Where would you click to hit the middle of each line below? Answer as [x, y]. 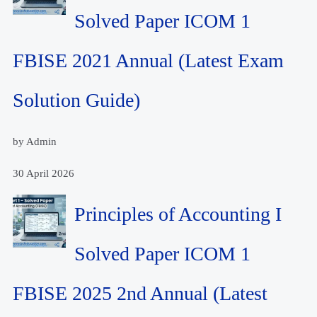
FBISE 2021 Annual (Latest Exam [149, 61]
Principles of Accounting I [178, 214]
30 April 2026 [44, 174]
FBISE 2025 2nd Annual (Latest [140, 294]
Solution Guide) [77, 100]
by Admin [35, 142]
